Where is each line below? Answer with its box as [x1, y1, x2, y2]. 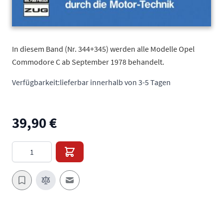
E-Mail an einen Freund [69, 180, 146, 191]
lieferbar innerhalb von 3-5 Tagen [60, 77, 171, 88]
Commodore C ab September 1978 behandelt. [12, 57, 164, 67]
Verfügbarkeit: [12, 77, 60, 88]
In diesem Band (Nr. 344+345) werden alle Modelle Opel [12, 44, 195, 54]
